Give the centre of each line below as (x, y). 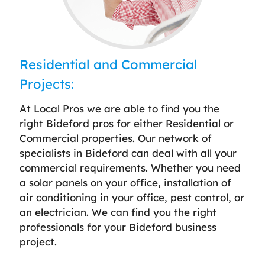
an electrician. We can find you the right (118, 212)
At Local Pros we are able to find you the (119, 108)
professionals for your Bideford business (118, 227)
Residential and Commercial (109, 64)
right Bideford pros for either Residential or (127, 123)
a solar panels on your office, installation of (125, 182)
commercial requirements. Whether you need (130, 167)
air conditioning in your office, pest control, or (132, 197)
